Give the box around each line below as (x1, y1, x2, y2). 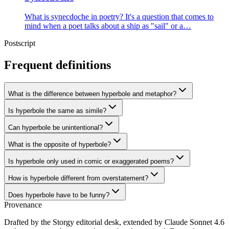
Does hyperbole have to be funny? (8, 191, 109, 199)
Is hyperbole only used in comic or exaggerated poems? (8, 157, 174, 166)
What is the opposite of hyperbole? (8, 141, 111, 149)
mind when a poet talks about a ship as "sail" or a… (25, 21, 191, 31)
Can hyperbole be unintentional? (8, 124, 103, 132)
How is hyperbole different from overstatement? (8, 174, 148, 182)
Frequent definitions (4, 58, 111, 72)
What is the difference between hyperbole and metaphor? (8, 90, 176, 98)
